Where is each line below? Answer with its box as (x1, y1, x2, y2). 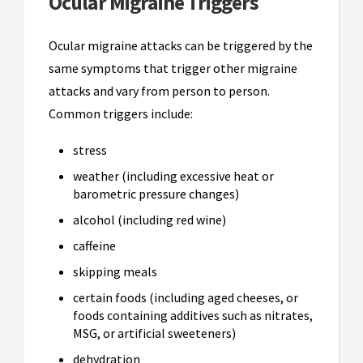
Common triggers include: (49, 105, 193, 122)
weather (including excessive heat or (73, 168, 274, 185)
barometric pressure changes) (73, 186, 239, 203)
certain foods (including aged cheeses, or (73, 289, 298, 306)
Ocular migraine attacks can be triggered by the (49, 37, 313, 54)
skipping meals (73, 263, 157, 280)
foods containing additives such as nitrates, (73, 307, 313, 324)
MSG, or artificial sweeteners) (73, 325, 236, 342)
